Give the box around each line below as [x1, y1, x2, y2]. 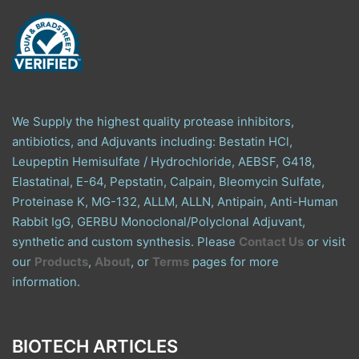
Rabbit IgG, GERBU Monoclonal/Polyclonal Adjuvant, [12, 213, 305, 229]
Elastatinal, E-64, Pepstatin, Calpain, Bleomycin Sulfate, [12, 173, 325, 189]
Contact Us [239, 233, 304, 249]
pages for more [189, 253, 279, 269]
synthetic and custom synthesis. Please [12, 233, 239, 249]
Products [34, 253, 88, 269]
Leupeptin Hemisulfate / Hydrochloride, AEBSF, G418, [12, 153, 315, 169]
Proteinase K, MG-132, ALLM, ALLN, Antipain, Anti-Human [12, 193, 338, 209]
